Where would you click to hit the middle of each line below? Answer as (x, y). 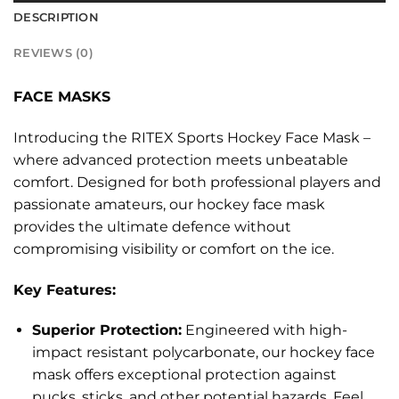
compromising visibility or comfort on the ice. (174, 248)
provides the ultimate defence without (152, 226)
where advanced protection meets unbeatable (181, 159)
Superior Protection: (106, 330)
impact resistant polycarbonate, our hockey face (203, 353)
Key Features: (65, 289)
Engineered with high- (264, 330)
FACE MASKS (62, 97)
